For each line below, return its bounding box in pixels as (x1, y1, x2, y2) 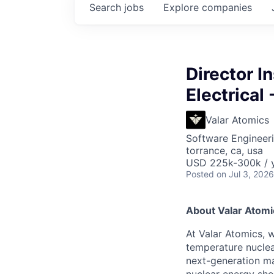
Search (89, 1, 124, 13)
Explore (163, 1, 202, 13)
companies (202, 1, 252, 13)
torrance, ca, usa (186, 144, 263, 157)
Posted (186, 169, 214, 179)
